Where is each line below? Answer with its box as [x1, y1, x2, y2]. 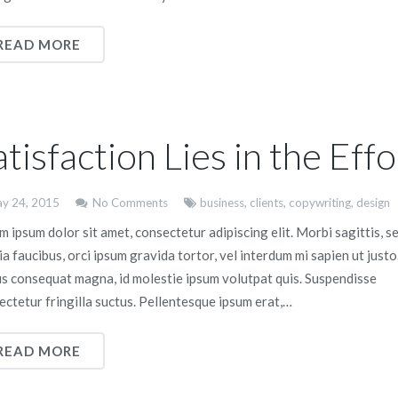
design [356, 195, 390, 210]
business [200, 195, 244, 210]
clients [250, 195, 283, 210]
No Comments [92, 195, 168, 210]
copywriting [289, 195, 351, 210]
